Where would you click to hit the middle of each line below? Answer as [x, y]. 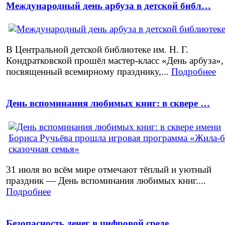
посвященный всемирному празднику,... [89, 72]
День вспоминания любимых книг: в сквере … [108, 103]
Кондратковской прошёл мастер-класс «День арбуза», [115, 61]
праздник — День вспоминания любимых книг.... [106, 180]
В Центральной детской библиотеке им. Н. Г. [97, 50]
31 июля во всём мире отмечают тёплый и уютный [109, 169]
